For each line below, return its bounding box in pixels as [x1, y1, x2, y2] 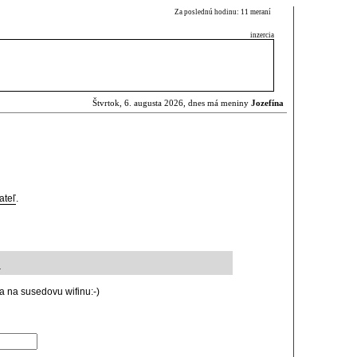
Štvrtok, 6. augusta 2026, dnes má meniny [92, 99, 251, 108]
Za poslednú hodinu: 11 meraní [175, 8, 274, 16]
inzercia [250, 31, 274, 39]
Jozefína [251, 99, 284, 108]
